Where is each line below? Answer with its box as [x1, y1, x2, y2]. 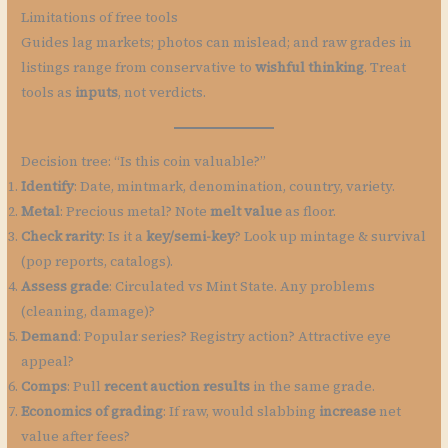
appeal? [21, 351, 75, 371]
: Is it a [102, 226, 147, 246]
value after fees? [21, 426, 131, 446]
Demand [21, 326, 79, 346]
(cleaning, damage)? [21, 301, 156, 321]
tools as [21, 83, 76, 103]
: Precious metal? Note [60, 201, 211, 221]
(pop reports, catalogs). [21, 251, 174, 271]
